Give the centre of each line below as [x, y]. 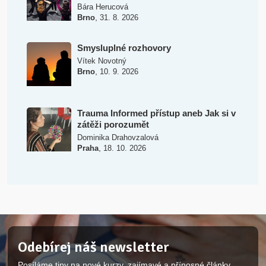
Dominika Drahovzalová [118, 137]
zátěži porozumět [113, 124]
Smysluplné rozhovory [124, 47]
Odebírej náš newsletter [94, 247]
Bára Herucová [102, 7]
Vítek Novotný [102, 61]
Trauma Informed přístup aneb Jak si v [156, 113]
